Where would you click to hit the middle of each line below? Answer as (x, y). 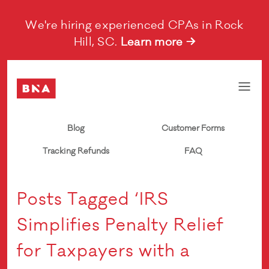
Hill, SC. (97, 42)
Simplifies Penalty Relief (120, 225)
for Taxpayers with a (104, 251)
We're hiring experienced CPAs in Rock (134, 25)
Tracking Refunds (76, 151)
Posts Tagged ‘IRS (93, 200)
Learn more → (158, 42)
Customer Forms (193, 128)
